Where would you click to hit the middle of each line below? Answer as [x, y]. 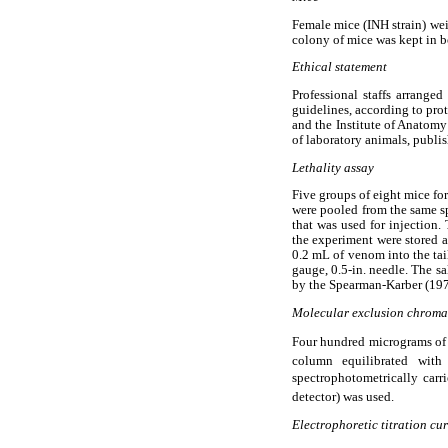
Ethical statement [339, 67]
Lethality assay [333, 167]
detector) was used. [343, 397]
